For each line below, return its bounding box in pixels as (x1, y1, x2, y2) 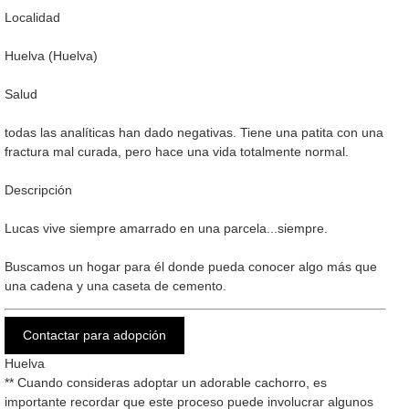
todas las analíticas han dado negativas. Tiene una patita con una (5, 125, 383, 141)
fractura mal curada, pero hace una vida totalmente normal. (5, 144, 349, 160)
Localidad (5, 10, 60, 26)
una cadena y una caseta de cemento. (5, 278, 226, 294)
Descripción (5, 183, 72, 198)
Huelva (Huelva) (5, 48, 98, 64)
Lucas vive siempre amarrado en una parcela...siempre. (5, 221, 328, 236)
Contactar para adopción (23, 328, 166, 343)
